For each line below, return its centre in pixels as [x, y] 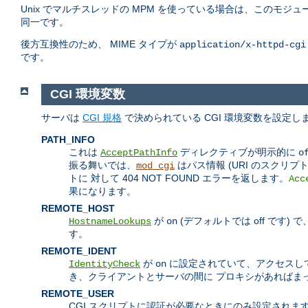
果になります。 [102, 191]
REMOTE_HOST [78, 208]
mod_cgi [155, 165]
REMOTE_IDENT [79, 251]
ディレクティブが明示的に [238, 152]
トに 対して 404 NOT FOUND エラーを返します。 [179, 178]
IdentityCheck [104, 264]
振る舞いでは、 [102, 165]
